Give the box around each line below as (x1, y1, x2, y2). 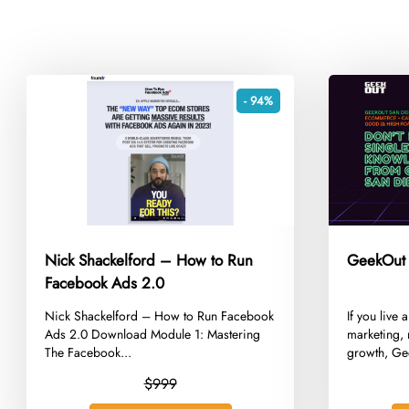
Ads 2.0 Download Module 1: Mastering (45, 324, 261, 343)
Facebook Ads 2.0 (45, 271, 165, 294)
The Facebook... (45, 342, 132, 362)
